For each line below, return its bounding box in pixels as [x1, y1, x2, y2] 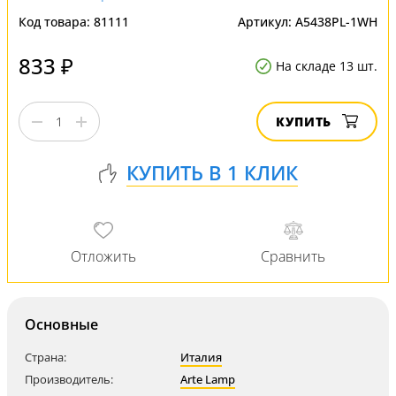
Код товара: [19, 13, 94, 30]
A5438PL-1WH [295, 13, 377, 30]
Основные [25, 315, 98, 334]
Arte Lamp [180, 371, 235, 387]
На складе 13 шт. [276, 57, 377, 74]
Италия [180, 349, 222, 365]
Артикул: [238, 13, 295, 30]
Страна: [25, 349, 66, 365]
